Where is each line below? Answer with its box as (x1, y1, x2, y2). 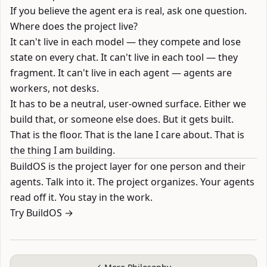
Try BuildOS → (10, 206, 73, 219)
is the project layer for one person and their (46, 160, 246, 173)
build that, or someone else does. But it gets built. (10, 113, 234, 126)
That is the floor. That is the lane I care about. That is (10, 128, 244, 141)
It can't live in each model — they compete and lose (10, 35, 241, 48)
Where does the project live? (10, 20, 138, 33)
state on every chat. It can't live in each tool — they (10, 51, 238, 64)
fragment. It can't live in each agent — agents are (10, 66, 232, 79)
